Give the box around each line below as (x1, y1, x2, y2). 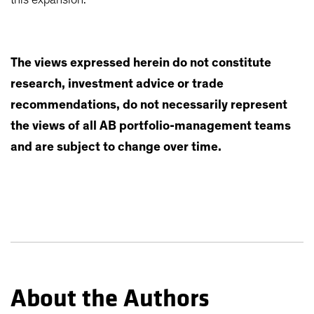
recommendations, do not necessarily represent (11, 98, 287, 111)
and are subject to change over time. (11, 140, 221, 153)
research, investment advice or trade (11, 77, 224, 90)
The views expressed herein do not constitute (11, 56, 271, 69)
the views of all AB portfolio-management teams (11, 119, 291, 132)
